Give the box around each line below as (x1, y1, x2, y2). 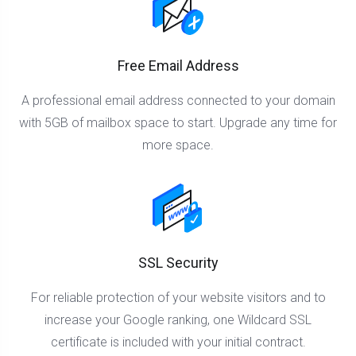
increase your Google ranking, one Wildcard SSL (44, 312, 311, 327)
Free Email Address (117, 57, 239, 74)
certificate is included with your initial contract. (50, 335, 306, 350)
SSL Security (137, 254, 219, 271)
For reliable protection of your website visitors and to (30, 290, 326, 305)
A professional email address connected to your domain (21, 93, 335, 108)
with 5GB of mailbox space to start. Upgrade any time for (19, 115, 337, 130)
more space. (142, 137, 214, 153)
